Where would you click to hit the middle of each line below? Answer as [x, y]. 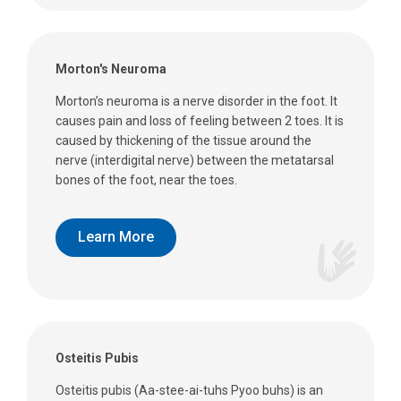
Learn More [116, 237]
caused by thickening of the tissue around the [183, 140]
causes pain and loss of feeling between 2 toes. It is [200, 120]
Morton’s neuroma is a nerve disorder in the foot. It [196, 101]
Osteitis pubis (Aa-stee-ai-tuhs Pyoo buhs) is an [189, 390]
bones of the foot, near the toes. [146, 179]
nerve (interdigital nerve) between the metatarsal [195, 160]
